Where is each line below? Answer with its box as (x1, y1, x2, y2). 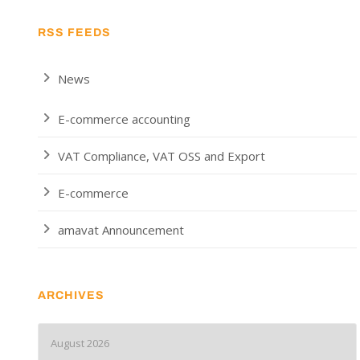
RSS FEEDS (38, 27, 111, 39)
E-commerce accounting (58, 111, 190, 128)
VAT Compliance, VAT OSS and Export (58, 148, 265, 165)
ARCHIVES (38, 289, 104, 302)
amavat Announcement (58, 222, 184, 239)
